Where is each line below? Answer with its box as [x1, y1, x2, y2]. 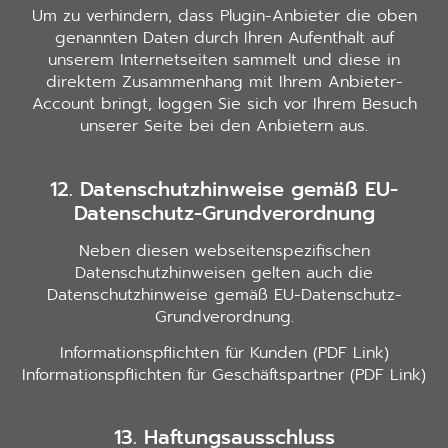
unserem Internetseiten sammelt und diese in [48, 48, 400, 73]
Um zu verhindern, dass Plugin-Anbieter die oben [31, 4, 417, 29]
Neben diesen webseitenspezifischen [78, 238, 370, 263]
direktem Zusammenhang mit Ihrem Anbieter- [45, 70, 403, 95]
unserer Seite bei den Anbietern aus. [80, 114, 368, 139]
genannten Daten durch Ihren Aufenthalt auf [54, 26, 394, 51]
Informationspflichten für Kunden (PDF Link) [59, 340, 389, 365]
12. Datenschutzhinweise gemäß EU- [50, 173, 398, 204]
